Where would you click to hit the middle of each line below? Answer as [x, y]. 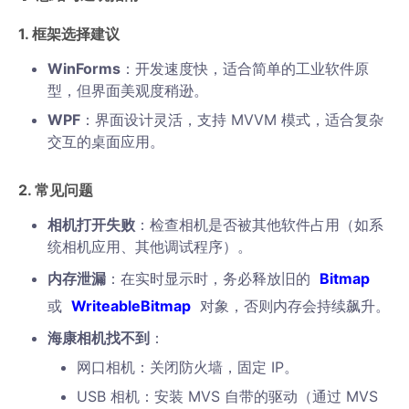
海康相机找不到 [99, 338]
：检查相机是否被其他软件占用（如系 [259, 225]
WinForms [84, 68]
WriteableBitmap [131, 306]
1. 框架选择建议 [69, 34]
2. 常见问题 [56, 190]
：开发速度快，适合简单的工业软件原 [245, 68]
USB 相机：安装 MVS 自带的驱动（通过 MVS [227, 396]
